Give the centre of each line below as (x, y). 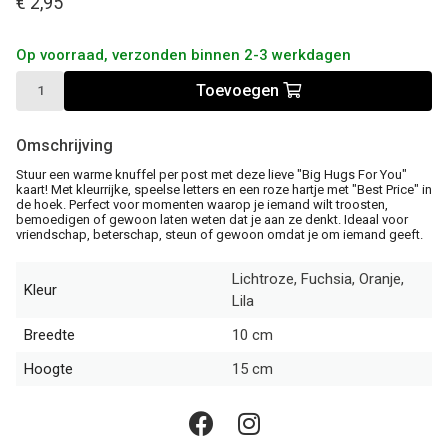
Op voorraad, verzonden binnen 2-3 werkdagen (183, 54)
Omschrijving (64, 145)
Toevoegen (239, 91)
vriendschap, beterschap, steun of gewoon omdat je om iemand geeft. (219, 234)
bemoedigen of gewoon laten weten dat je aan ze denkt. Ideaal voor (212, 219)
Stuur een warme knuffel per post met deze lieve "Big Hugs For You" (211, 174)
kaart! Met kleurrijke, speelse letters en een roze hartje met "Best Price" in (224, 189)
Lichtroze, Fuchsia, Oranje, (318, 278)
